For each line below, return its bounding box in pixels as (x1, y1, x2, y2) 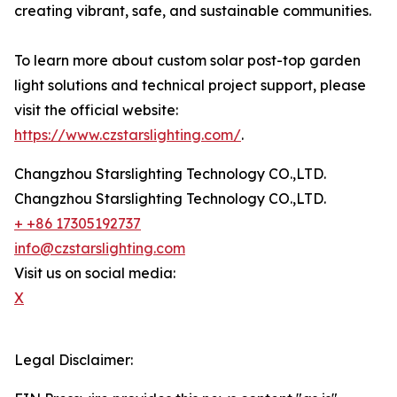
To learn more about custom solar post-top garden (14, 51, 361, 69)
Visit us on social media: (14, 264, 175, 282)
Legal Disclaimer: (14, 351, 133, 369)
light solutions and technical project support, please (14, 76, 366, 94)
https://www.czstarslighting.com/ (14, 126, 241, 144)
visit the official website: (14, 101, 178, 119)
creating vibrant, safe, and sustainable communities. (14, 2, 371, 19)
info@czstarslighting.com (14, 239, 185, 257)
